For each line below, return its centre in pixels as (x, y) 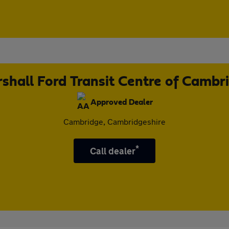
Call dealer (113, 151)
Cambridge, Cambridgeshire (114, 121)
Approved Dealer (122, 102)
